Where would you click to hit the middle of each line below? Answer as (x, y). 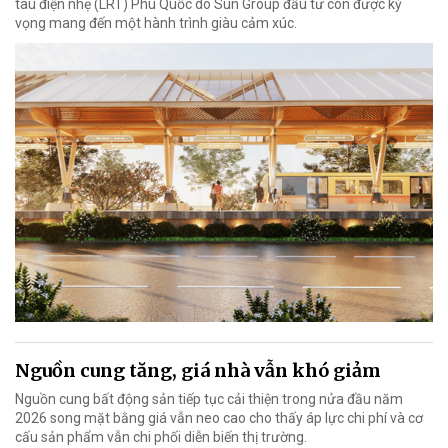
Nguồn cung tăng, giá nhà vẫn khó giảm (198, 370)
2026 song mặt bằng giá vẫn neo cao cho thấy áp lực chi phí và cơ (219, 417)
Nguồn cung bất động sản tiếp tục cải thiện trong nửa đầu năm (209, 398)
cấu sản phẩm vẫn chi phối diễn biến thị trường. (161, 436)
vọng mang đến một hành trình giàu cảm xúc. (156, 23)
